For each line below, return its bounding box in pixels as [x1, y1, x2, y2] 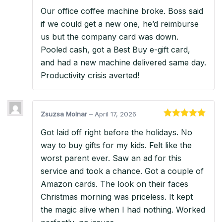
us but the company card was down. [41, 31, 178, 42]
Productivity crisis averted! [41, 70, 139, 80]
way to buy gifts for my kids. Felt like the [41, 140, 192, 150]
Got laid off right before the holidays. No [41, 127, 192, 137]
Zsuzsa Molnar [41, 110, 89, 118]
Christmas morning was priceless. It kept [41, 191, 193, 202]
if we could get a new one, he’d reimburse [41, 18, 199, 29]
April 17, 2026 [95, 110, 136, 118]
